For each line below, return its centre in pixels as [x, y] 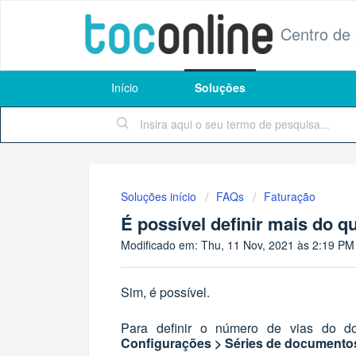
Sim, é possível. [167, 292]
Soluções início [160, 196]
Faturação [290, 196]
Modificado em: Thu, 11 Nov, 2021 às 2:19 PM [238, 245]
